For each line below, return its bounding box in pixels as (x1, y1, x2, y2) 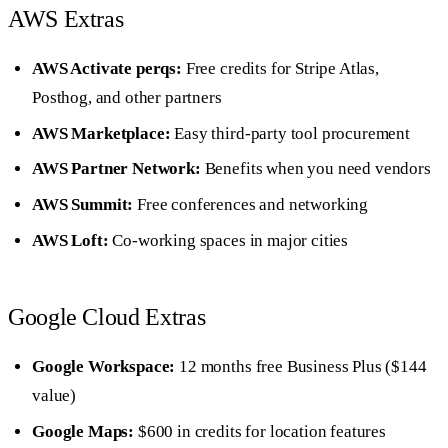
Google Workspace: (32, 357, 176, 377)
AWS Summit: (32, 195, 134, 215)
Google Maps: (32, 422, 135, 442)
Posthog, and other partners (32, 87, 222, 107)
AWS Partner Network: (32, 159, 201, 179)
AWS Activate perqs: (32, 58, 182, 78)
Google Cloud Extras (8, 304, 206, 331)
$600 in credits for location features (134, 422, 387, 442)
